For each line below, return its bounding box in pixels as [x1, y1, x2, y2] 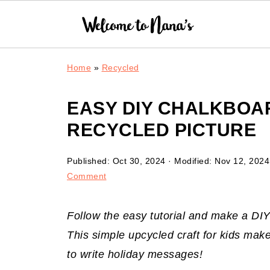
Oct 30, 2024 [112, 156, 166, 166]
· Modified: [165, 156, 215, 166]
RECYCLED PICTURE [67, 120, 256, 140]
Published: [67, 156, 113, 166]
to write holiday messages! [67, 248, 202, 260]
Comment [67, 171, 107, 181]
